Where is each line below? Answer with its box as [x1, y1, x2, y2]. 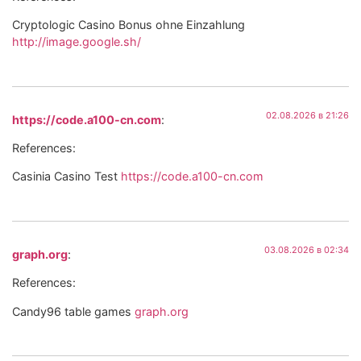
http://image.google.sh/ [12, 35, 141, 49]
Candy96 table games [12, 304, 135, 318]
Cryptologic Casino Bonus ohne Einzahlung [12, 18, 245, 32]
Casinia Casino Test [12, 169, 121, 184]
